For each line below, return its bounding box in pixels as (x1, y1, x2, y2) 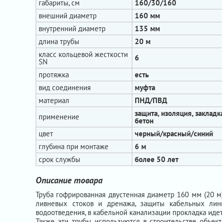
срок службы (39, 155, 80, 164)
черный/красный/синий (135, 129, 213, 138)
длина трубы (39, 37, 79, 46)
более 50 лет (135, 155, 178, 164)
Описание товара (36, 174, 103, 186)
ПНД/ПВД (135, 96, 167, 105)
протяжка (39, 70, 69, 79)
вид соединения (39, 83, 91, 92)
